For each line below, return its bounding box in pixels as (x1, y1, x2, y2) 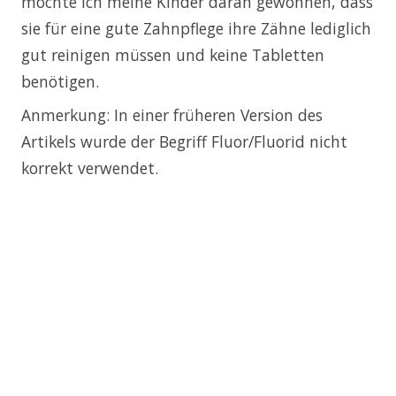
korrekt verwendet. (21, 156, 158, 179)
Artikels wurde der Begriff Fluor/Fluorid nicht (21, 130, 347, 152)
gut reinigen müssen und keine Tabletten (21, 43, 324, 65)
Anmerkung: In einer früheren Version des (21, 103, 323, 126)
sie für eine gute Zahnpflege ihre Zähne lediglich (21, 17, 371, 39)
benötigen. (21, 70, 99, 92)
